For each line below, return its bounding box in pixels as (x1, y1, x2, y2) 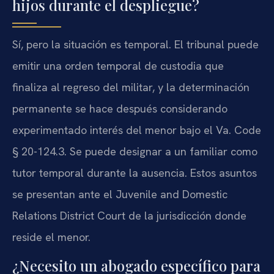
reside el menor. (12, 229, 91, 244)
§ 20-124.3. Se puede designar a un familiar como (12, 144, 257, 158)
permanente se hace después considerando (12, 101, 228, 116)
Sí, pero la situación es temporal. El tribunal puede (12, 37, 259, 51)
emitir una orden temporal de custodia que (12, 58, 224, 73)
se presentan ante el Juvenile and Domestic (12, 187, 228, 201)
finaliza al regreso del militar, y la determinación (12, 80, 250, 94)
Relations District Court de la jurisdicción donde (12, 208, 246, 223)
